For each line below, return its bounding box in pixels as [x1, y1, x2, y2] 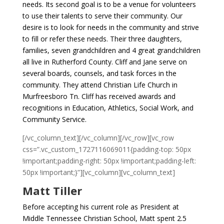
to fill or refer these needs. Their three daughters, [22, 34, 182, 43]
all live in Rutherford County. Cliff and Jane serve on [22, 57, 187, 66]
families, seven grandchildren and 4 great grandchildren [22, 45, 200, 55]
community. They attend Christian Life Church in [22, 80, 177, 89]
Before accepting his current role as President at [22, 202, 179, 211]
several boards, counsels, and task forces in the [22, 68, 176, 78]
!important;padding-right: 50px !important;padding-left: [22, 156, 196, 165]
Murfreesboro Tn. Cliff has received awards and [22, 91, 175, 101]
